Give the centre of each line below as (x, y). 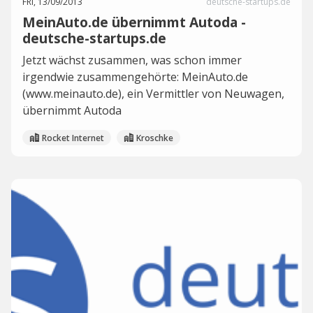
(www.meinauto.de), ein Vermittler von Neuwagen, (153, 94)
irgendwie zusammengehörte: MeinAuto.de (135, 77)
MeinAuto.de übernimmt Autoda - (134, 22)
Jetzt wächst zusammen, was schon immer (132, 60)
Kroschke (155, 138)
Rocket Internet (73, 138)
